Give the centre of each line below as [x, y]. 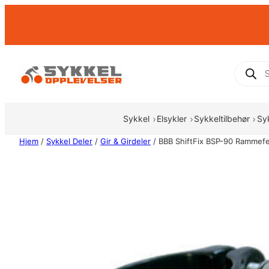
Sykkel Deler [69, 141]
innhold [20, 40]
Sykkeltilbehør [222, 119]
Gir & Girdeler [125, 141]
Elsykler [172, 119]
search [249, 75]
